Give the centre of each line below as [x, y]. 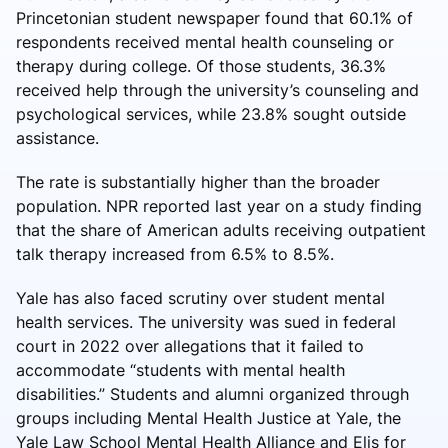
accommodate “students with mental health [180, 369]
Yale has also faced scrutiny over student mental [200, 297]
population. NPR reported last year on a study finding [219, 205]
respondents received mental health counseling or [205, 41]
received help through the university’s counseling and [217, 89]
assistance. [57, 137]
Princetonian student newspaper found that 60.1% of [214, 17]
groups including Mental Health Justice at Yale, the [208, 417]
